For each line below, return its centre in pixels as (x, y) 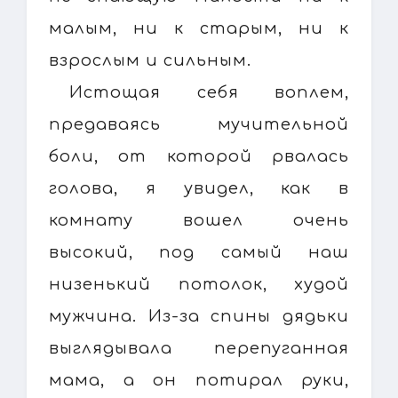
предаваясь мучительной (199, 124)
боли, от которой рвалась (199, 156)
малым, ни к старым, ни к (199, 28)
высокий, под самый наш (199, 252)
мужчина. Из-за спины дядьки (199, 316)
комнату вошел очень (199, 220)
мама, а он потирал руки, (199, 380)
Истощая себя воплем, (209, 92)
